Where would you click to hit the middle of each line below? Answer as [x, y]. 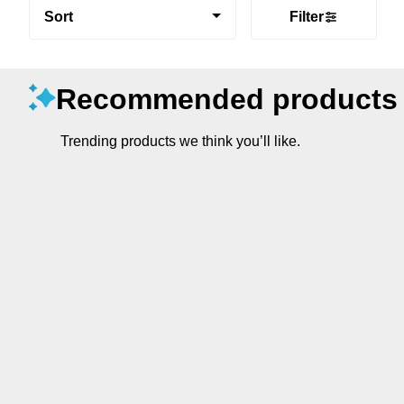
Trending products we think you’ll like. [180, 141]
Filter [307, 16]
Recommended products [227, 99]
